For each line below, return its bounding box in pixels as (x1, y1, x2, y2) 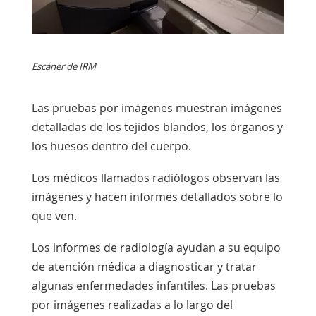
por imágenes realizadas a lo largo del (31, 296, 233, 312)
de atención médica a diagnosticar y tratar (31, 258, 257, 274)
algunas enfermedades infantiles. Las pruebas (31, 277, 276, 293)
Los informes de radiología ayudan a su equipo (31, 239, 281, 255)
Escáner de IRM (31, 59, 96, 73)
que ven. (31, 207, 77, 224)
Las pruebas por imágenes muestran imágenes (31, 99, 282, 116)
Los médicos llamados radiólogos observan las (31, 169, 280, 186)
